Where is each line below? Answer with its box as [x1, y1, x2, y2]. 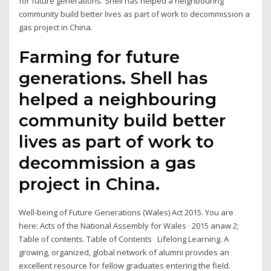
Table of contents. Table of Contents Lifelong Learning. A [19, 233, 229, 244]
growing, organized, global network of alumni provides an [19, 246, 230, 258]
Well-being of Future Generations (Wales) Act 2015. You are [19, 206, 234, 218]
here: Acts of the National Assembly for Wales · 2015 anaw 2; [19, 220, 240, 231]
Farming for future [19, 46, 180, 67]
